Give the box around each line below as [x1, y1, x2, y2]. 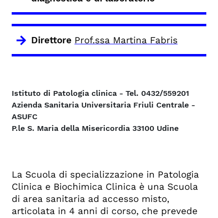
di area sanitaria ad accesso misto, [12, 193, 169, 204]
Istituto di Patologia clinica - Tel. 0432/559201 [12, 89, 189, 98]
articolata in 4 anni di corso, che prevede [12, 205, 198, 217]
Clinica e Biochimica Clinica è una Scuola [12, 181, 198, 192]
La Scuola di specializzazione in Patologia [12, 169, 199, 180]
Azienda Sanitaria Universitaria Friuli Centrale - [12, 100, 195, 109]
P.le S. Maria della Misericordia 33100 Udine [12, 124, 179, 133]
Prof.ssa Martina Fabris [74, 35, 178, 46]
